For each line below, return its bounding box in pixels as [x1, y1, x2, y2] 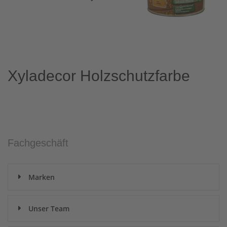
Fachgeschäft [8, 137, 68, 148]
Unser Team [28, 204, 69, 213]
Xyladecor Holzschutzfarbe [8, 67, 190, 84]
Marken [28, 172, 55, 182]
